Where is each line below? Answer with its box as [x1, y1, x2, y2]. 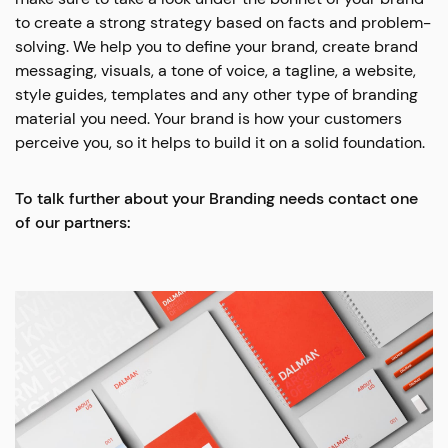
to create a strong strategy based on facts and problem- [15, 12, 432, 33]
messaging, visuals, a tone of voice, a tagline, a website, [15, 60, 417, 81]
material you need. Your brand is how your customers [15, 108, 403, 129]
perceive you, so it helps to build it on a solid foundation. [15, 132, 426, 153]
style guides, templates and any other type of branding [15, 84, 419, 105]
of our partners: [15, 212, 132, 233]
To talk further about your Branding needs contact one [15, 188, 419, 209]
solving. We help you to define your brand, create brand [15, 36, 419, 57]
